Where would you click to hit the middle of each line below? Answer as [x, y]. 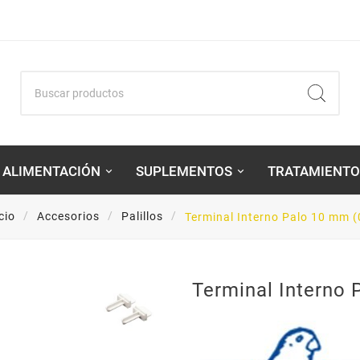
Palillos [142, 217]
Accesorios [68, 217]
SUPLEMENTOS [184, 171]
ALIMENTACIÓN [51, 171]
